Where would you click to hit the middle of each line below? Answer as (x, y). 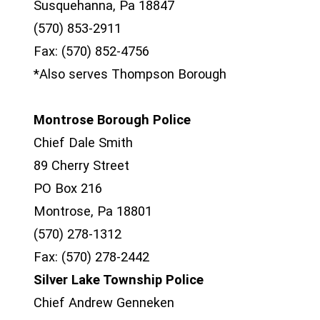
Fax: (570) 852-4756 (91, 51)
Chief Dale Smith (83, 142)
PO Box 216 (68, 188)
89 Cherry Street (81, 165)
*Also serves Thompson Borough (130, 74)
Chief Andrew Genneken (104, 302)
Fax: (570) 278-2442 (91, 257)
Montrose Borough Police (112, 120)
